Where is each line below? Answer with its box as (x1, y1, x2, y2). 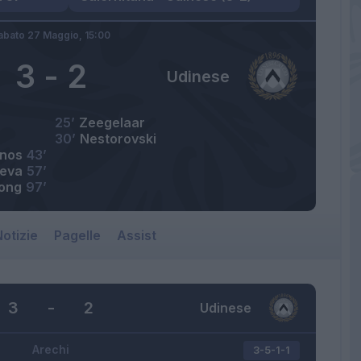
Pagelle (54, 227, 101, 244)
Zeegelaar (79, 114, 145, 131)
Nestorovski (80, 131, 156, 147)
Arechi (32, 342, 69, 357)
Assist (117, 227, 156, 244)
